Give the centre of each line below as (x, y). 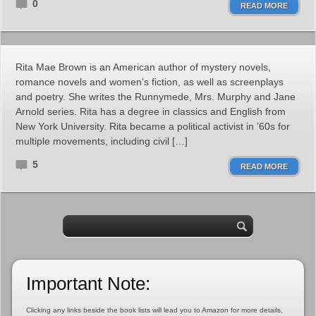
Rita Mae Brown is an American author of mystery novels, (143, 67)
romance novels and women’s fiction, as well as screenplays (150, 82)
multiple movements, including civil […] (102, 141)
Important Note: (88, 284)
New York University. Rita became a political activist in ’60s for (153, 126)
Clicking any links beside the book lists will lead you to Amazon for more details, (154, 310)
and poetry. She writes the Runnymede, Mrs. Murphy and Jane (156, 97)
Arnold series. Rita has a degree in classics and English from (151, 111)
